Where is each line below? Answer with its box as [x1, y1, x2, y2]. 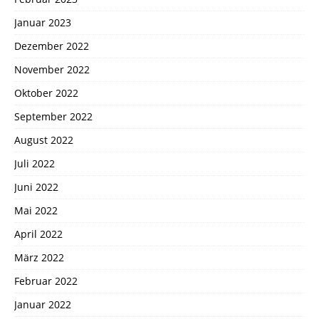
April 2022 [14, 226, 63, 241]
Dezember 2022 [14, 38, 89, 53]
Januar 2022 [14, 297, 71, 311]
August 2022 [14, 132, 73, 147]
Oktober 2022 [14, 85, 78, 100]
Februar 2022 [14, 273, 78, 288]
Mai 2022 [14, 203, 58, 217]
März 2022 [14, 250, 64, 264]
